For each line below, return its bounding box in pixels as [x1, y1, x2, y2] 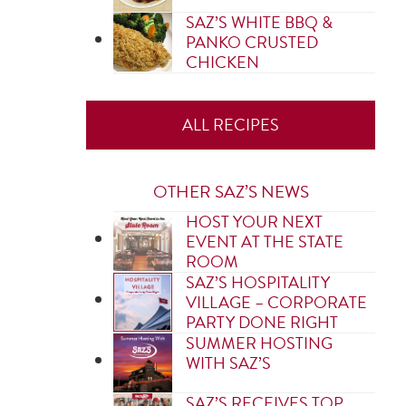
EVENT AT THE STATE [186, 229, 344, 254]
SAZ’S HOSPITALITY [186, 270, 331, 295]
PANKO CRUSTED [186, 30, 319, 54]
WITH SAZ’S [186, 351, 272, 375]
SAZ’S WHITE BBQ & [186, 10, 333, 34]
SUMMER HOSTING [186, 331, 333, 355]
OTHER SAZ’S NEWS [152, 179, 309, 205]
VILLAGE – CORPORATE [186, 290, 368, 314]
